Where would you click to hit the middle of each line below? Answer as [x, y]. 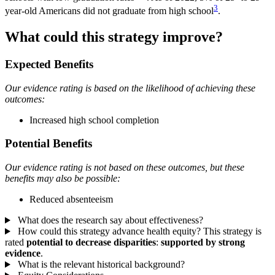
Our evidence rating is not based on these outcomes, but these [125, 168]
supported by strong [203, 242]
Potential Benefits [48, 144]
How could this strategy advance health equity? [109, 231]
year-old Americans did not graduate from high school [109, 11]
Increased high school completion [94, 120]
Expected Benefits [49, 64]
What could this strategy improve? [114, 37]
